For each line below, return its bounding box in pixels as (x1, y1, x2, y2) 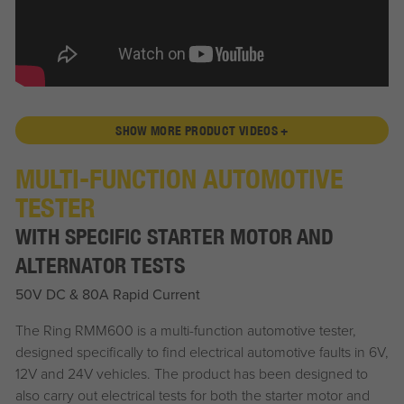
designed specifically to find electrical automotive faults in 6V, (14, 342, 389, 363)
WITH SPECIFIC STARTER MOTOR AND (14, 224, 334, 250)
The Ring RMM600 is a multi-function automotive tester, (14, 320, 356, 341)
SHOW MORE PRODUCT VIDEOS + (115, 122, 289, 138)
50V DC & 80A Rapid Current (14, 284, 200, 305)
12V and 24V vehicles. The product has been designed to (14, 363, 368, 384)
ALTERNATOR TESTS (14, 252, 185, 279)
